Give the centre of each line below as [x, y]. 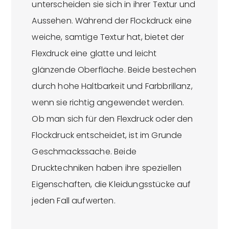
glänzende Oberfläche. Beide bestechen [114, 70]
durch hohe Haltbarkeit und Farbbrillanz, [112, 86]
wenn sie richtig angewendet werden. [108, 103]
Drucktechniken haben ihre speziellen [107, 168]
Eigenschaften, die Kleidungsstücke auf [111, 185]
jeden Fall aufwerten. [74, 201]
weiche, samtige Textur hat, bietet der [108, 37]
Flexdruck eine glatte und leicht [94, 54]
